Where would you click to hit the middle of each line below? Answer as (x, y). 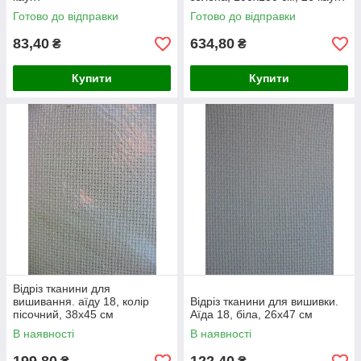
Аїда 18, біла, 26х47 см (251, 314)
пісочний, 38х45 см (63, 314)
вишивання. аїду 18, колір (81, 301)
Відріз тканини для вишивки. (264, 301)
